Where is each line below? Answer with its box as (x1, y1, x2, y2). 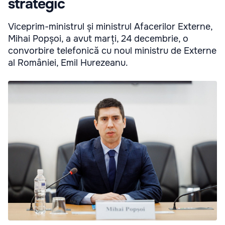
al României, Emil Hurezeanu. (8, 57, 128, 69)
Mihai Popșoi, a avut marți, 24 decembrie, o (8, 33, 188, 45)
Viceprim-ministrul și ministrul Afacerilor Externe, (8, 21, 212, 33)
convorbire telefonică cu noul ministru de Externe (8, 45, 216, 57)
